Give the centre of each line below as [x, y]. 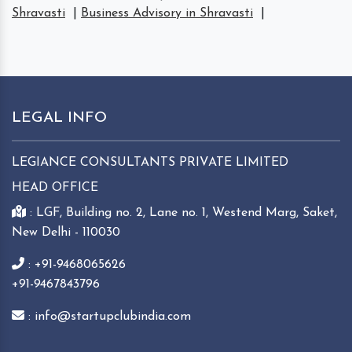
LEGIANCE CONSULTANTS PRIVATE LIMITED [150, 162]
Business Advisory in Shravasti [167, 13]
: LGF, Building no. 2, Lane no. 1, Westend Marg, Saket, [183, 213]
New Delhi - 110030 [66, 232]
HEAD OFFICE [55, 187]
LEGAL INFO [59, 118]
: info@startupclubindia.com [110, 316]
